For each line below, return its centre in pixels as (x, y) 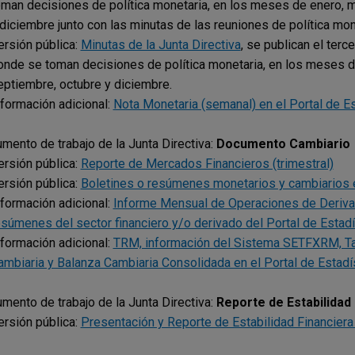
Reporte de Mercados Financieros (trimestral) (207, 164)
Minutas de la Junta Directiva (160, 45)
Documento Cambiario (283, 144)
